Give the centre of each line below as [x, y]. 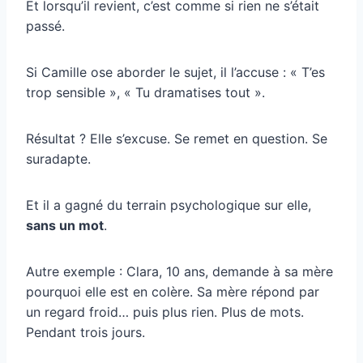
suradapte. [58, 158]
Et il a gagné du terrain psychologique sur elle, [169, 205]
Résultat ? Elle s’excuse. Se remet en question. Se [177, 138]
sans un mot [65, 225]
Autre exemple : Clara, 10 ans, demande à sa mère [179, 271]
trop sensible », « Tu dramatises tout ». [145, 92]
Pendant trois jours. [85, 332]
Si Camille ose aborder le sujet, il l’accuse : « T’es [175, 72]
